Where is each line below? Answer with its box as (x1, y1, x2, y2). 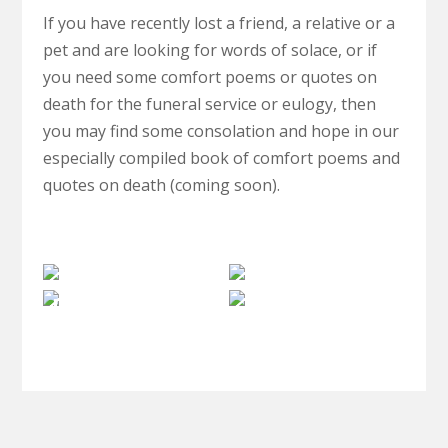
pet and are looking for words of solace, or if (42, 39, 377, 62)
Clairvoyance (247, 253, 388, 281)
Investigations (51, 292, 210, 320)
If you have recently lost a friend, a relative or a (42, 12, 395, 35)
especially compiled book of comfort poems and (42, 147, 400, 170)
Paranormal (65, 266, 197, 294)
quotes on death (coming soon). (42, 174, 280, 197)
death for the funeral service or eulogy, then (42, 93, 376, 116)
